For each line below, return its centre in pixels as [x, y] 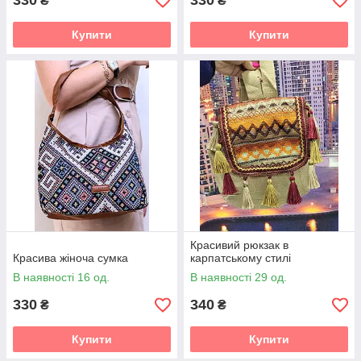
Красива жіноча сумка [71, 258]
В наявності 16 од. [61, 278]
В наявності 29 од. [239, 278]
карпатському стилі [241, 258]
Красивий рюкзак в [239, 245]
